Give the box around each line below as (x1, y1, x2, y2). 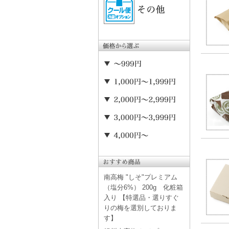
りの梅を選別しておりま (104, 204, 177, 212)
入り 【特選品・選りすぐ (104, 194, 179, 201)
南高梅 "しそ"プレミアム (104, 173, 177, 181)
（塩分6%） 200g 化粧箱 (104, 184, 183, 191)
